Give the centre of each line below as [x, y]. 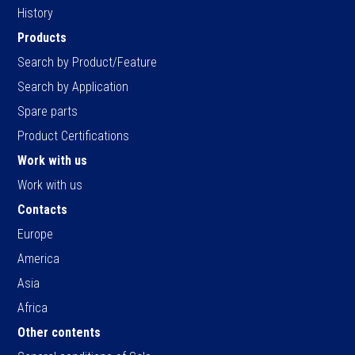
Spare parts [48, 111]
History [36, 13]
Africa [33, 307]
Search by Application [73, 86]
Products [42, 37]
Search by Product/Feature [88, 62]
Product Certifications [74, 136]
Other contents [59, 332]
